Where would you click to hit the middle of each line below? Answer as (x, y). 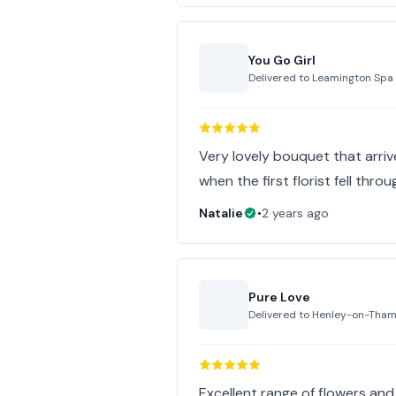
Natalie (221, 213)
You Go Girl (282, 60)
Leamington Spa (353, 78)
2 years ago (296, 213)
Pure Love (280, 297)
